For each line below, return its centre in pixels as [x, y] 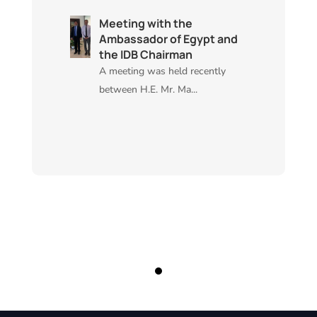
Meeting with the [145, 23]
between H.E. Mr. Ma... [148, 89]
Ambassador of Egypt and [168, 39]
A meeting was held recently [162, 71]
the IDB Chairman [145, 54]
